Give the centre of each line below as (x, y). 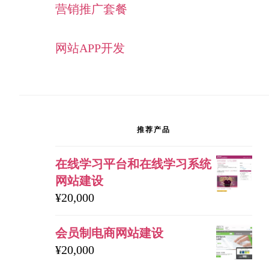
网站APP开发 (90, 48)
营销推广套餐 (91, 9)
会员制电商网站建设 (109, 233)
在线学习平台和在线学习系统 (133, 164)
